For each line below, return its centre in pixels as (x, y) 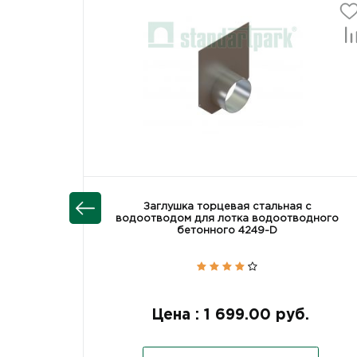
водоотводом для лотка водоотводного (228, 218)
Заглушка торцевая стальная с (227, 206)
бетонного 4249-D (228, 230)
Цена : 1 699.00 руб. (231, 315)
